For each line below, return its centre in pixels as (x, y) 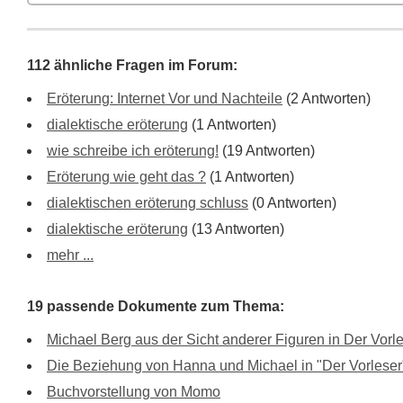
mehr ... (70, 255)
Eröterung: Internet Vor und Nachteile (165, 99)
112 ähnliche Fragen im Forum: (132, 65)
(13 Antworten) (236, 229)
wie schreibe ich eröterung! (133, 151)
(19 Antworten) (267, 151)
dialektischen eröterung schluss (148, 203)
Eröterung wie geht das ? (126, 177)
